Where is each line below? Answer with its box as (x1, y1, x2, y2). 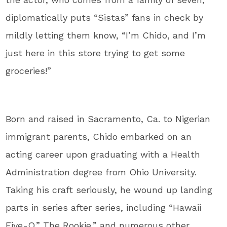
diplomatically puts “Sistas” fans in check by (6, 12, 204, 23)
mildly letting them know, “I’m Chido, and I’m (6, 29, 206, 41)
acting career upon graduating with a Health (6, 148, 201, 160)
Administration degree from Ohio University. (6, 166, 197, 177)
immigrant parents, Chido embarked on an (6, 131, 192, 142)
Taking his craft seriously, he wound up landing (6, 184, 213, 195)
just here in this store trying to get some (6, 47, 185, 58)
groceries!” (6, 65, 52, 76)
